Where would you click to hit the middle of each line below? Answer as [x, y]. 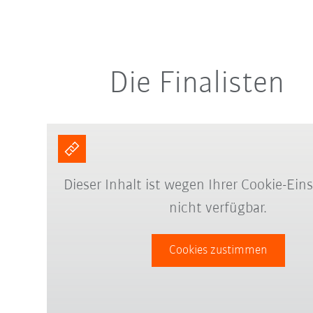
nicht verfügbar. [218, 208]
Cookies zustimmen [218, 250]
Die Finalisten [196, 85]
